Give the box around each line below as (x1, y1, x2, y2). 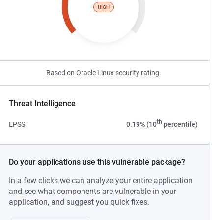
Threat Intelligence (9, 99, 76, 108)
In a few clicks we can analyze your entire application (9, 176, 193, 185)
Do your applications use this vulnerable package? (9, 157, 186, 166)
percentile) (162, 120, 198, 128)
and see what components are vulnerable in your (9, 187, 177, 196)
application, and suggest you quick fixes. (9, 197, 150, 207)
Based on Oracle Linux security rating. (46, 69, 161, 77)
